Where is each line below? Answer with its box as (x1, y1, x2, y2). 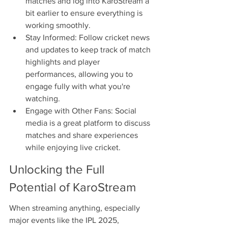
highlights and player (25, 58, 102, 67)
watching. (25, 94, 60, 103)
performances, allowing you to (25, 70, 135, 79)
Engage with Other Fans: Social (25, 106, 138, 116)
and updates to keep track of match (25, 45, 153, 54)
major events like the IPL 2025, (9, 216, 121, 225)
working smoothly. (25, 21, 91, 30)
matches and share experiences (25, 131, 140, 140)
